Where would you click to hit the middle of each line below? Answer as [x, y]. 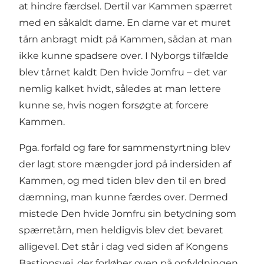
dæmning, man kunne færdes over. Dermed [123, 197]
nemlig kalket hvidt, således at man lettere [120, 89]
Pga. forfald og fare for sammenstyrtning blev [125, 148]
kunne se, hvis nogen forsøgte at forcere [114, 105]
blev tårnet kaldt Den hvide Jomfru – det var [123, 72]
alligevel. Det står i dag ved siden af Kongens [123, 247]
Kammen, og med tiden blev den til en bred [123, 181]
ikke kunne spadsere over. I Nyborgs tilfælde [124, 56]
